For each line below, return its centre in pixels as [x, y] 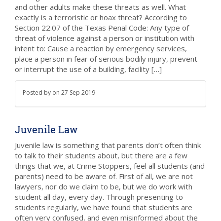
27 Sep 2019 [78, 92]
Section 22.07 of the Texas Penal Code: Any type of [102, 28]
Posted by [37, 92]
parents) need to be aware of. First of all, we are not [104, 176]
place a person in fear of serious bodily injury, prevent [106, 59]
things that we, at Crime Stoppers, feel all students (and [110, 166]
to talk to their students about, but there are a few [101, 155]
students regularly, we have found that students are [104, 207]
